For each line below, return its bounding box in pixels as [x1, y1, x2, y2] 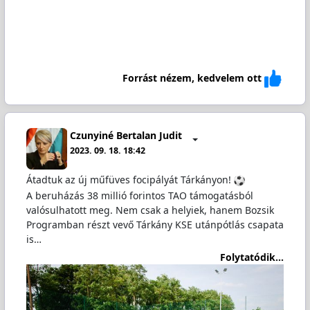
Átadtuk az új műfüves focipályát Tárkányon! [26, 172, 234, 186]
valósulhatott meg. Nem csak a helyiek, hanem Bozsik [26, 203, 274, 217]
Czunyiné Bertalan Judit [70, 129, 183, 143]
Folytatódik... [220, 250, 284, 264]
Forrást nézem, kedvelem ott [122, 71, 262, 85]
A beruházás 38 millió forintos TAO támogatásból [26, 188, 253, 202]
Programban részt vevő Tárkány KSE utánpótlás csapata [26, 217, 284, 231]
